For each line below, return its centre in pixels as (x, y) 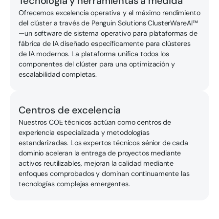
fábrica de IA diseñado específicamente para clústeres (105, 44)
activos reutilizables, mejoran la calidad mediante (96, 163)
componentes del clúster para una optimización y (97, 64)
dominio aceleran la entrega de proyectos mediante (100, 153)
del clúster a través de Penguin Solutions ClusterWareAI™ (108, 23)
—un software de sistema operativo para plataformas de (108, 33)
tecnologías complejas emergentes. (74, 184)
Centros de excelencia (70, 110)
